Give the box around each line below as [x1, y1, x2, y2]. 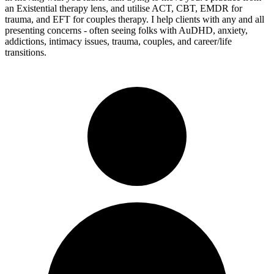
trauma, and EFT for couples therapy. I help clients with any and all [5, 13, 264, 24]
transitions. [5, 46, 46, 57]
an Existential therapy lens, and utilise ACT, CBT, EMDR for [5, 2, 242, 13]
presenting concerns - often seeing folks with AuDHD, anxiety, [5, 24, 248, 35]
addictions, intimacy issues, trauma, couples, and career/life [5, 35, 232, 46]
